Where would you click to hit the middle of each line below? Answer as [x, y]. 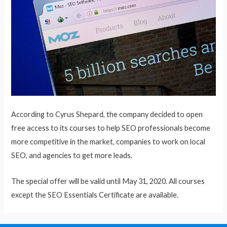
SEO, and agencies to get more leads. [72, 156]
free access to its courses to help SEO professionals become [111, 128]
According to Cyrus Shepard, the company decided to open [107, 115]
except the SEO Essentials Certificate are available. [95, 195]
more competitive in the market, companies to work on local [108, 142]
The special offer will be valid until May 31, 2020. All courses [108, 181]
